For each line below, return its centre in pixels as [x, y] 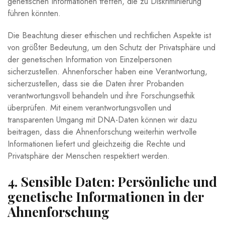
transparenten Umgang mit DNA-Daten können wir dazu [102, 120]
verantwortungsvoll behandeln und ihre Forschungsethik [101, 95]
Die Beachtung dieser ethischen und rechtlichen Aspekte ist [109, 35]
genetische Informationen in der [105, 196]
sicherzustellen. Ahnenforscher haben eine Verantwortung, [107, 71]
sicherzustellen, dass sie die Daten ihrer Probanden [96, 83]
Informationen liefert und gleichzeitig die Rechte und [96, 144]
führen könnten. [34, 13]
